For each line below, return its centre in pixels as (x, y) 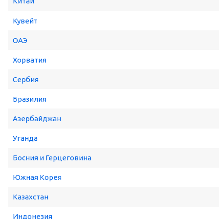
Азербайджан (37, 119)
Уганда (25, 138)
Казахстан (31, 197)
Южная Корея (37, 177)
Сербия (26, 79)
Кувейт (25, 21)
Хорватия (30, 60)
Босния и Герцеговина (52, 158)
